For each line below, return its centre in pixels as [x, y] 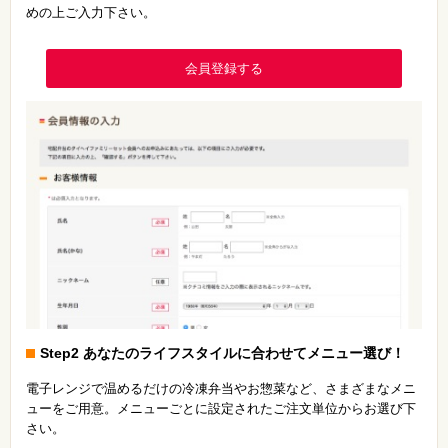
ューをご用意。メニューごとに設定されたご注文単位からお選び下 [221, 408]
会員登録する [223, 68]
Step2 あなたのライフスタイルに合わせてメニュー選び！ [222, 352]
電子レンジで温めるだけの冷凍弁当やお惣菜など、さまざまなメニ [221, 388]
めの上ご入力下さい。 [91, 12]
